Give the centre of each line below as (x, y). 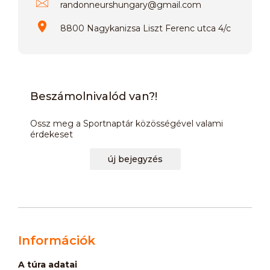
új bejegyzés (135, 159)
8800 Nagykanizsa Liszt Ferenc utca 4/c (146, 28)
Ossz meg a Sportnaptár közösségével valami (127, 123)
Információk (57, 240)
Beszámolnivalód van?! (94, 96)
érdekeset (52, 134)
